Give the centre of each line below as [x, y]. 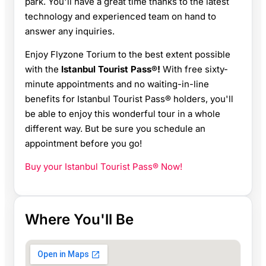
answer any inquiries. [70, 31]
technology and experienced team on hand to [121, 16]
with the [43, 69]
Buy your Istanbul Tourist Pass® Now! [104, 166]
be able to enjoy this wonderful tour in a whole [123, 113]
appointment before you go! [83, 143]
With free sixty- [195, 69]
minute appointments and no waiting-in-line [117, 84]
